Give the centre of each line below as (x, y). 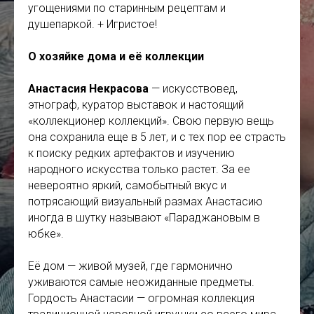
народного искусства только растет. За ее (139, 170)
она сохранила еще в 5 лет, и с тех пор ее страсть (157, 137)
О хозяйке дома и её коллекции (116, 57)
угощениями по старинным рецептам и (127, 8)
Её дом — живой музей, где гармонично (130, 266)
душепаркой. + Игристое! (93, 25)
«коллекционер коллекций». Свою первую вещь (151, 121)
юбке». (46, 234)
